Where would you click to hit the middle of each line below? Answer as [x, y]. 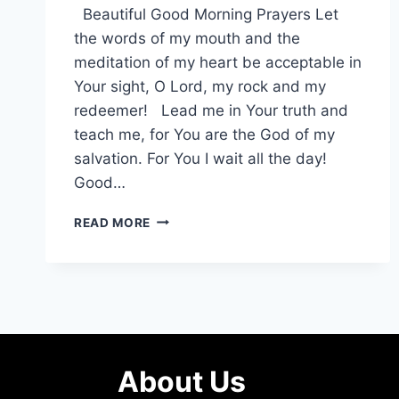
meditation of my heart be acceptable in [218, 62]
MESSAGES [186, 274]
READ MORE [113, 222]
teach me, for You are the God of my [204, 134]
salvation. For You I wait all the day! [205, 158]
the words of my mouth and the [187, 38]
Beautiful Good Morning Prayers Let [206, 14]
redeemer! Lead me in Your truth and [211, 110]
